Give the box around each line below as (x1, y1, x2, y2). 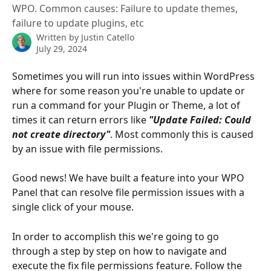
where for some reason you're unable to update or (12, 84, 247, 97)
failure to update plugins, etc (12, 16, 144, 30)
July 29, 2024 (36, 43, 87, 54)
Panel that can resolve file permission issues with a (12, 186, 247, 200)
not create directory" (12, 128, 110, 141)
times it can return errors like (12, 113, 149, 126)
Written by (36, 31, 81, 43)
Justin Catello (81, 31, 134, 43)
